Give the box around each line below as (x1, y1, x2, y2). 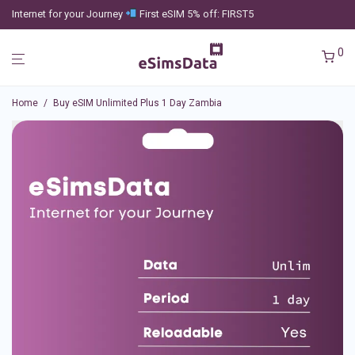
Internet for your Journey (12, 8, 125, 20)
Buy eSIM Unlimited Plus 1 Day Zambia (53, 97, 222, 109)
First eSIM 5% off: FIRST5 (136, 8, 254, 20)
